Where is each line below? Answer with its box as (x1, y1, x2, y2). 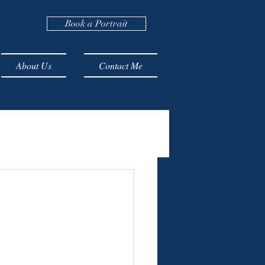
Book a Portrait (65, 18, 128, 30)
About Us (16, 59, 51, 72)
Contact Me (99, 59, 143, 72)
